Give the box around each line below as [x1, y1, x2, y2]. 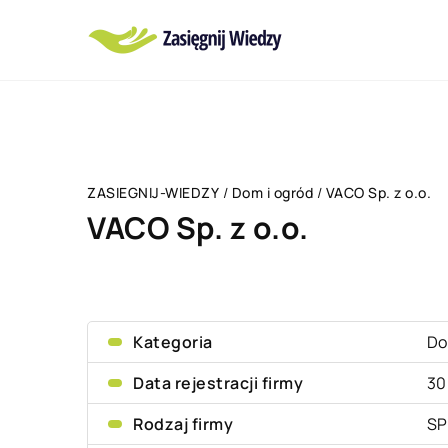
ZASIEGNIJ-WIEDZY [87, 183, 219, 202]
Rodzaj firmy [133, 413, 233, 435]
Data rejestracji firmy [133, 372, 303, 394]
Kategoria [133, 331, 213, 353]
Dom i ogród [231, 183, 313, 202]
